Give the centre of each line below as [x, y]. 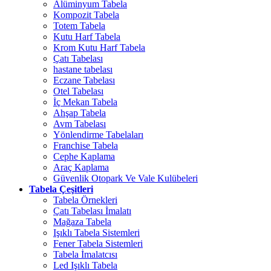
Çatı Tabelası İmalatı [92, 211]
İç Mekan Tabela [85, 102]
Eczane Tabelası [84, 80]
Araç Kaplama [81, 167]
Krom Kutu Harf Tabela [99, 47]
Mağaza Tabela [82, 222]
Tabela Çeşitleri [61, 189]
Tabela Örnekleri [85, 200]
